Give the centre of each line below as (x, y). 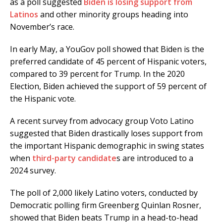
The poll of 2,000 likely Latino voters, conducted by (104, 193)
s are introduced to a (155, 158)
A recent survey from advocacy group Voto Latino (102, 121)
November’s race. (42, 27)
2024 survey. (33, 171)
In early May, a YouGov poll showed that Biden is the (107, 49)
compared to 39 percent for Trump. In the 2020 (97, 74)
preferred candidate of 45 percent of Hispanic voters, (108, 62)
